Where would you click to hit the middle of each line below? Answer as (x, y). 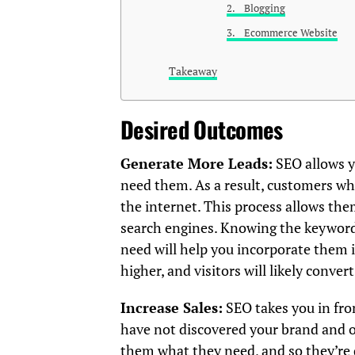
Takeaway (193, 71)
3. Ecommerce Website (282, 33)
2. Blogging (256, 9)
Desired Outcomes (202, 130)
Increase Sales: (172, 308)
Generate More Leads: (197, 164)
